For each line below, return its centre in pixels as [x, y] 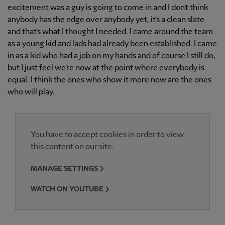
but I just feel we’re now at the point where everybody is [106, 68]
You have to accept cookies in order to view [107, 135]
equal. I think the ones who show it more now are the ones [109, 80]
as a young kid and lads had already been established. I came [112, 44]
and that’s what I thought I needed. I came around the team [110, 32]
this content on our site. [72, 147]
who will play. [31, 92]
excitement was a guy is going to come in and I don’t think [108, 8]
